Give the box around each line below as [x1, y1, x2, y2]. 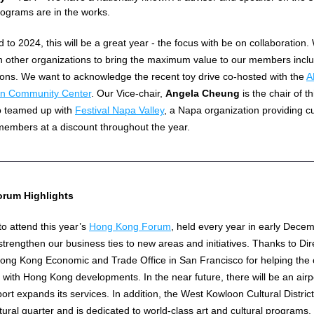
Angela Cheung [165, 88, 240, 99]
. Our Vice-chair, [91, 88, 165, 99]
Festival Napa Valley [75, 104, 164, 116]
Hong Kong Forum [89, 221, 171, 232]
